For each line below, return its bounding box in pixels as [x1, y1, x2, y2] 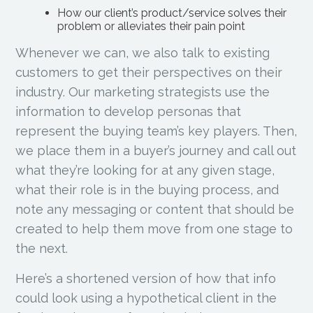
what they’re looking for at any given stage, [15, 162, 275, 177]
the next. [15, 240, 68, 256]
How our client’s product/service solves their [57, 6, 287, 20]
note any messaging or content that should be [15, 201, 295, 217]
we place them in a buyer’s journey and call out [15, 143, 297, 158]
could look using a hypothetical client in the [15, 290, 277, 305]
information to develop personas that [15, 103, 242, 119]
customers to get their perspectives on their [15, 64, 283, 80]
